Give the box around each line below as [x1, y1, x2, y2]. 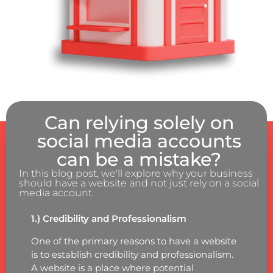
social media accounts [37, 129, 241, 152]
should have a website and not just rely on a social [18, 177, 259, 189]
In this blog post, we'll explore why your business [18, 167, 253, 179]
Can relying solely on [44, 111, 234, 134]
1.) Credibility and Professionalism [30, 212, 186, 224]
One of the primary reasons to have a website [30, 235, 236, 247]
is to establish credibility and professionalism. [30, 248, 233, 260]
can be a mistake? [57, 147, 222, 171]
